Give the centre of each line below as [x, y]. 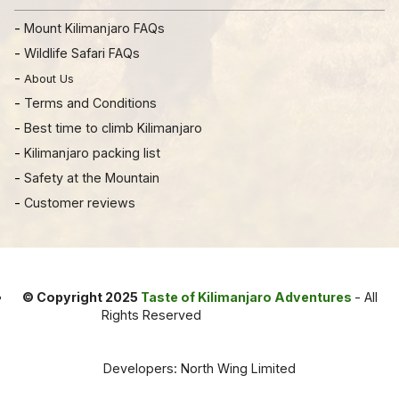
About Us [49, 78]
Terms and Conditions [90, 102]
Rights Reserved [157, 314]
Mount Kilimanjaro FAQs [94, 28]
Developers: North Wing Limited [199, 368]
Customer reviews [80, 202]
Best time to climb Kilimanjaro [113, 127]
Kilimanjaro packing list [92, 152]
